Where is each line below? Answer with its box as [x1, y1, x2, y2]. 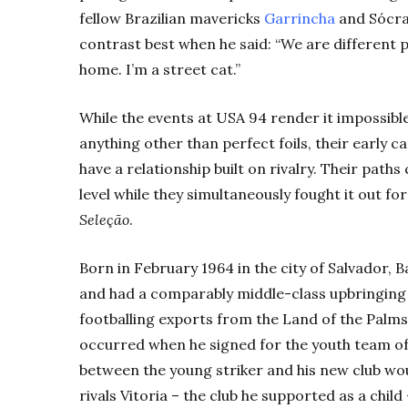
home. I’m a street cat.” [79, 60, 240, 79]
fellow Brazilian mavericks [79, 9, 264, 28]
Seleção [79, 210, 129, 229]
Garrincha [264, 9, 335, 28]
